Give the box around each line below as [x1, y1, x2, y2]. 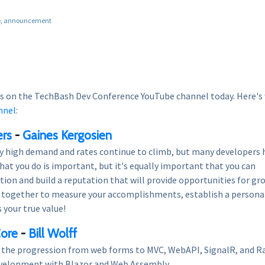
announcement [4, 15, 51, 25]
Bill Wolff [28, 226, 77, 241]
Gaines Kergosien [22, 127, 112, 143]
